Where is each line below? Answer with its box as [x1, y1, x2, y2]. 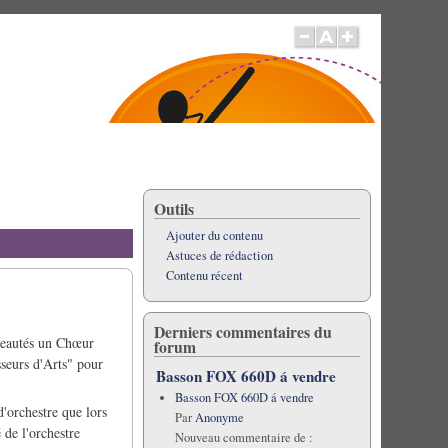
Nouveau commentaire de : [174, 429, 313, 446]
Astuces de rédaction [165, 247, 273, 264]
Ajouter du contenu [165, 227, 263, 244]
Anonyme [194, 409, 244, 426]
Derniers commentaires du [153, 320, 332, 343]
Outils [153, 197, 194, 220]
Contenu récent [165, 267, 243, 284]
